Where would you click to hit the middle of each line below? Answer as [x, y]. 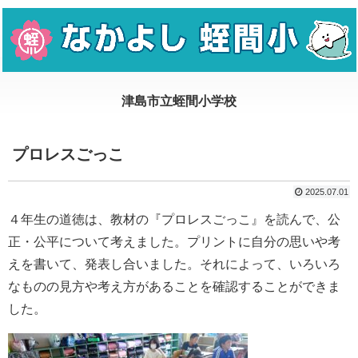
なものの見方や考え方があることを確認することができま [174, 286]
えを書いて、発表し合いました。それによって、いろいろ [174, 264]
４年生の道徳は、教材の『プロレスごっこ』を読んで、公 [174, 219]
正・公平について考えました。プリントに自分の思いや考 [174, 241]
